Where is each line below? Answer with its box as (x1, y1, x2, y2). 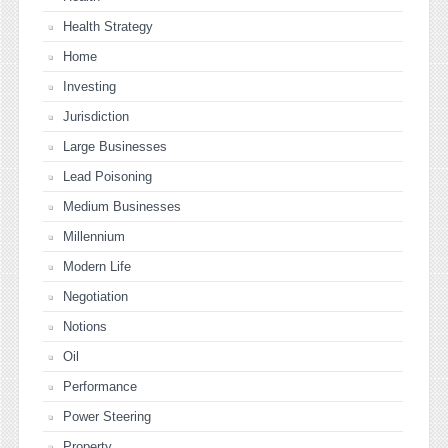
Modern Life (63, 258, 131, 274)
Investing (63, 78, 116, 94)
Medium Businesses (63, 198, 181, 214)
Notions (63, 318, 107, 334)
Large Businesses (63, 138, 167, 154)
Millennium (63, 228, 125, 244)
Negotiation (63, 288, 128, 304)
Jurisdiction (63, 108, 129, 124)
